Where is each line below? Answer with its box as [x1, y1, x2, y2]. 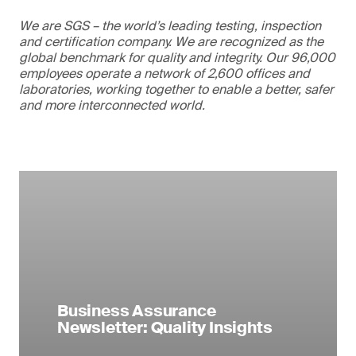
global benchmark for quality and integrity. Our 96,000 [19, 49, 335, 66]
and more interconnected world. [19, 97, 205, 114]
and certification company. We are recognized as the [19, 33, 323, 50]
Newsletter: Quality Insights [57, 317, 273, 338]
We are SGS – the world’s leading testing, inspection [19, 17, 321, 34]
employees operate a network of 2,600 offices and [19, 65, 310, 82]
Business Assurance [57, 300, 216, 321]
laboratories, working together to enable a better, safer [19, 81, 334, 98]
